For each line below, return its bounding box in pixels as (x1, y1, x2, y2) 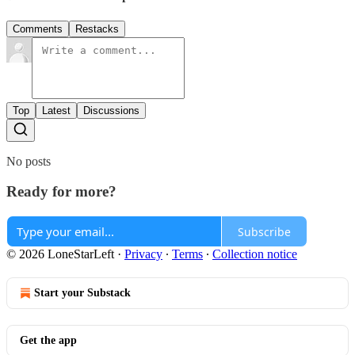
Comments (13, 22, 63, 35)
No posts (6, 154, 51, 168)
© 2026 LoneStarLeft (6, 247, 114, 261)
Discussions (83, 104, 139, 116)
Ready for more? (6, 183, 116, 200)
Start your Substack (34, 287, 131, 299)
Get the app (20, 334, 77, 346)
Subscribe (238, 223, 291, 239)
